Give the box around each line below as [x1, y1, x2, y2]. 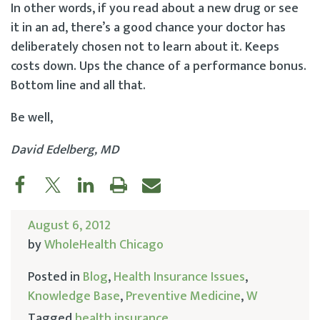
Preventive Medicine [126, 285, 241, 307]
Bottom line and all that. [11, 74, 146, 96]
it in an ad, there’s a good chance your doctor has [11, 16, 286, 39]
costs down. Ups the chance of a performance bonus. [11, 55, 306, 77]
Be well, [11, 106, 53, 129]
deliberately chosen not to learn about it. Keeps [11, 36, 279, 58]
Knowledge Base [28, 285, 120, 307]
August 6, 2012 [28, 214, 111, 236]
